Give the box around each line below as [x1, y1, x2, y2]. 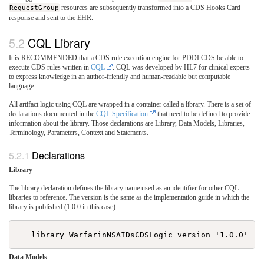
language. [9, 81, 35, 90]
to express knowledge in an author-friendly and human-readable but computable [9, 72, 230, 81]
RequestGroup [9, 4, 60, 12]
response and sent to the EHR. [9, 14, 93, 22]
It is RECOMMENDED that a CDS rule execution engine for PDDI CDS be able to [9, 53, 243, 62]
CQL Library [28, 34, 90, 51]
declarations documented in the [9, 109, 96, 118]
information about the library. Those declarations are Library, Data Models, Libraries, [9, 118, 245, 127]
